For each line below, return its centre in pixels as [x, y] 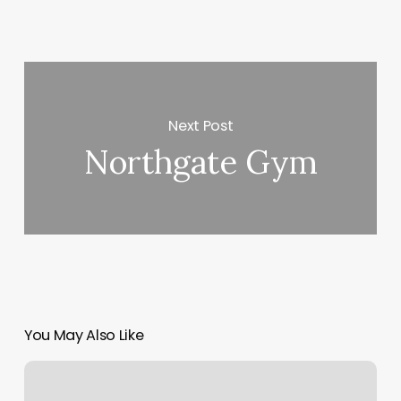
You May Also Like [84, 336]
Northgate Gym [200, 162]
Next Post [201, 125]
